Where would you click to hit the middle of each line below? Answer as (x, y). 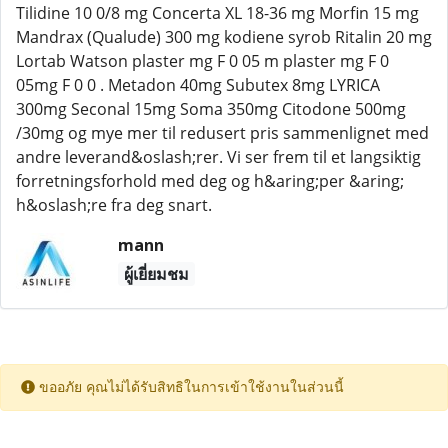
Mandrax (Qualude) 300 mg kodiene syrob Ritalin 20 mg (224, 37)
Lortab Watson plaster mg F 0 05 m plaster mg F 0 (202, 61)
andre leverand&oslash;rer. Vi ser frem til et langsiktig (218, 157)
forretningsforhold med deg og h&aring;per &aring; (210, 181)
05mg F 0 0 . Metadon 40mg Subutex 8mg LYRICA (198, 85)
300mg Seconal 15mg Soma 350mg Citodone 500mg (211, 109)
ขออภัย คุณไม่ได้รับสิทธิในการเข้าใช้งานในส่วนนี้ (189, 387)
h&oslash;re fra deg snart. (114, 205)
